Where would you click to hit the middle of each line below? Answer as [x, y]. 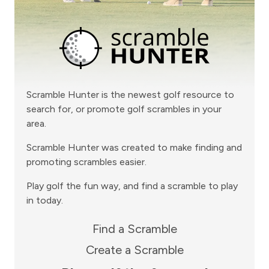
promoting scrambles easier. [86, 162]
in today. [45, 201]
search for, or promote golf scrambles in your [124, 109]
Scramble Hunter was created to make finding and [134, 148]
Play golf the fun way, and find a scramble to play [132, 186]
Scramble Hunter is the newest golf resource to [130, 95]
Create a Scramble [134, 250]
